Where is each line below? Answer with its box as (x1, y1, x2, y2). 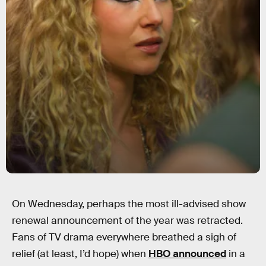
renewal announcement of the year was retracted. (12, 214, 243, 227)
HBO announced (148, 248, 226, 260)
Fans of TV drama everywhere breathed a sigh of (12, 231, 236, 243)
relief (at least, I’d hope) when (12, 248, 148, 260)
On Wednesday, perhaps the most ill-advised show (12, 198, 246, 210)
